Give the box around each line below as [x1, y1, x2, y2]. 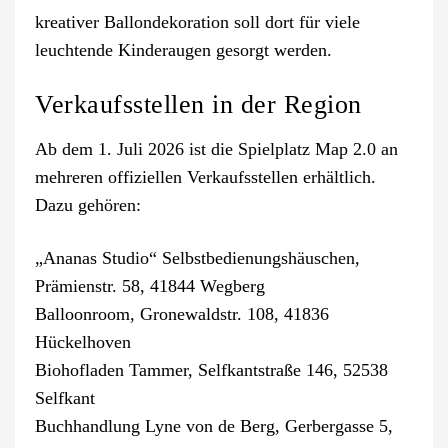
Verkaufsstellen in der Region [35, 90, 362, 120]
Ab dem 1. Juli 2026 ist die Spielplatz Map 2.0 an [35, 139, 398, 160]
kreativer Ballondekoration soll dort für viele [35, 12, 360, 33]
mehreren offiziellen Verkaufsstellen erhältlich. [35, 167, 376, 188]
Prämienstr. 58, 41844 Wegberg [35, 276, 265, 297]
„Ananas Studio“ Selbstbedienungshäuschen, [35, 248, 360, 269]
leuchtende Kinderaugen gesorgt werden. [35, 40, 332, 61]
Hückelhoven [35, 332, 131, 353]
